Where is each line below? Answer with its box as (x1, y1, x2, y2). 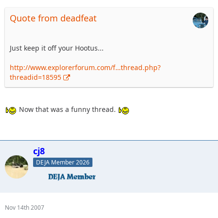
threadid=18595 (10, 73, 61, 82)
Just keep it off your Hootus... (10, 43, 104, 53)
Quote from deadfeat (10, 12, 97, 24)
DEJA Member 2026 (36, 158, 90, 166)
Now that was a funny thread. (17, 105, 118, 114)
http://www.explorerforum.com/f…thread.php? (10, 63, 161, 73)
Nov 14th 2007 (5, 203, 44, 212)
